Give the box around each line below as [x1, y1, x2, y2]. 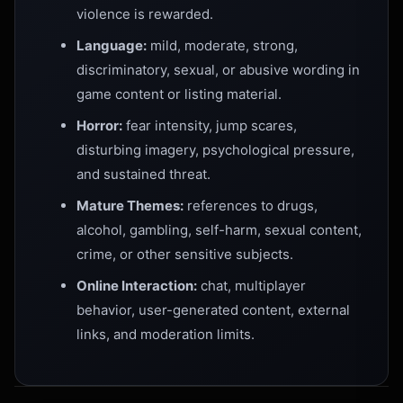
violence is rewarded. [76, 5, 213, 22]
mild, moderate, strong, [147, 37, 298, 54]
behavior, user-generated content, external [76, 301, 350, 318]
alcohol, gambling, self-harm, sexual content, [76, 221, 362, 238]
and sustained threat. [76, 166, 210, 183]
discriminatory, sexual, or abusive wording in [76, 61, 360, 78]
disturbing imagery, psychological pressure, [76, 141, 354, 158]
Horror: [76, 117, 122, 134]
